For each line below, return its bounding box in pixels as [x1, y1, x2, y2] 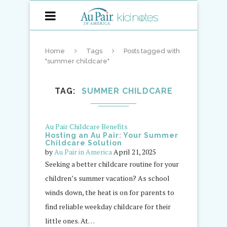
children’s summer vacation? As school [45, 173, 170, 183]
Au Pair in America [54, 147, 112, 157]
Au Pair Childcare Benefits [45, 122, 128, 131]
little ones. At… [45, 216, 95, 225]
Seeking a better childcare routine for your [45, 159, 179, 169]
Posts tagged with [124, 47, 180, 55]
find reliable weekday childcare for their [45, 202, 171, 211]
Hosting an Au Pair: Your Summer [45, 131, 178, 139]
